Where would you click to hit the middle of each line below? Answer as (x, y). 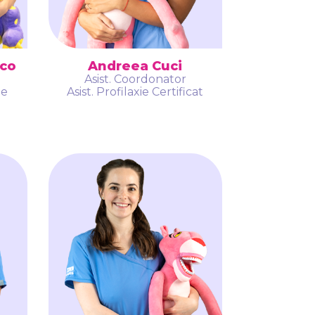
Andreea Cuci (135, 66)
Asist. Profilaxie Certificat (135, 91)
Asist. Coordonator (135, 79)
